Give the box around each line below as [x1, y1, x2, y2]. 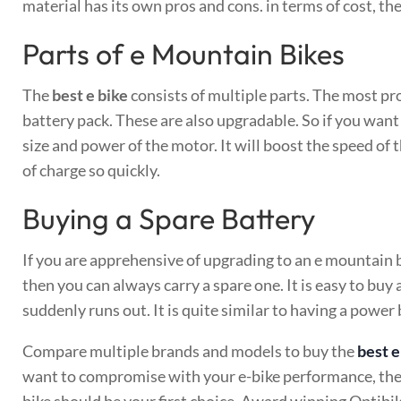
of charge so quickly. [22, 159, 160, 180]
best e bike [52, 84, 128, 105]
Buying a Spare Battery [22, 200, 315, 236]
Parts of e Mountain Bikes [22, 35, 345, 72]
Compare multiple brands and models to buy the [22, 340, 357, 361]
